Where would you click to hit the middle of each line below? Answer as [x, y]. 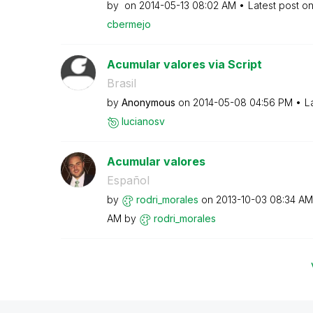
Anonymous [148, 102]
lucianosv [143, 121]
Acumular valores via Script [184, 64]
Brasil [121, 83]
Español [128, 180]
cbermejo [129, 24]
